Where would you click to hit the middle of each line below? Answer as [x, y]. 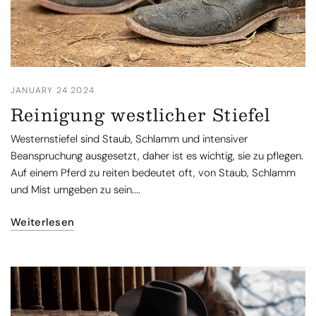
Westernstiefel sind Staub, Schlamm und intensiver [129, 139]
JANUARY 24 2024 [53, 90]
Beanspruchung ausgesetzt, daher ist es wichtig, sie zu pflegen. [157, 156]
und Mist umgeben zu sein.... [76, 190]
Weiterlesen [43, 222]
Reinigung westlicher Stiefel [141, 114]
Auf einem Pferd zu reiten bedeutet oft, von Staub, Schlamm [153, 173]
